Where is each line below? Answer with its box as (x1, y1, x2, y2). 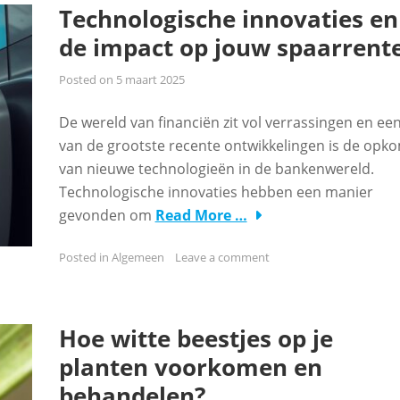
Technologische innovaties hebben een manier (58, 182, 373, 202)
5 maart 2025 (115, 71, 185, 87)
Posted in (58, 249, 112, 265)
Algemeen (111, 249, 164, 265)
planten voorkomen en (58, 351, 322, 383)
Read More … (154, 205, 247, 225)
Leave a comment (174, 249, 270, 265)
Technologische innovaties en (58, 3, 398, 35)
